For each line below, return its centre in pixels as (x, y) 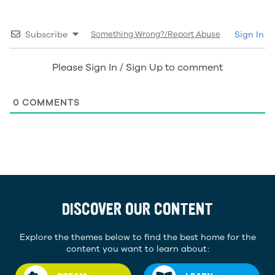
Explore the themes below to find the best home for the (137, 237)
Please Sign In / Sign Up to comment (137, 67)
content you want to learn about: (137, 249)
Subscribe (46, 34)
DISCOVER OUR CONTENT (137, 209)
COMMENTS (49, 103)
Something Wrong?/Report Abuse (156, 34)
